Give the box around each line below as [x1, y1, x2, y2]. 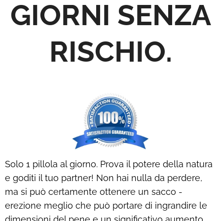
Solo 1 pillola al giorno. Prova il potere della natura [5, 158, 213, 169]
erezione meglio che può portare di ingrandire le [5, 200, 207, 211]
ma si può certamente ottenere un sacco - [5, 186, 183, 197]
